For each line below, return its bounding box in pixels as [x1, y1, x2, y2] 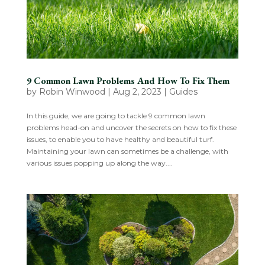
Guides [169, 86, 198, 98]
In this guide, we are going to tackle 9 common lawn [26, 111, 205, 121]
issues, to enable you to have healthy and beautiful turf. [26, 135, 214, 144]
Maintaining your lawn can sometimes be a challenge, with [26, 147, 228, 156]
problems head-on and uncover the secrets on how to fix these [26, 123, 237, 132]
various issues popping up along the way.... [26, 159, 173, 168]
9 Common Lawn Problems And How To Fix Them [26, 75, 230, 88]
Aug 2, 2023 [112, 86, 161, 98]
